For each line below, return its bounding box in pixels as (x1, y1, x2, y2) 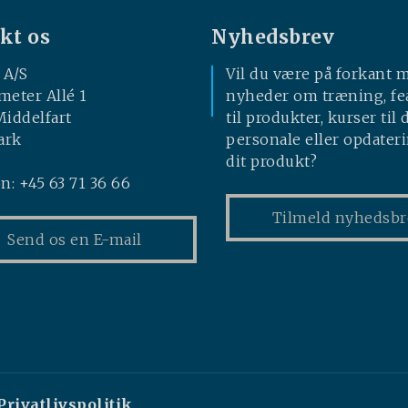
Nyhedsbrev (211, 25, 334, 49)
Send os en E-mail (7, 229, 142, 249)
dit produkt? (226, 151, 317, 170)
